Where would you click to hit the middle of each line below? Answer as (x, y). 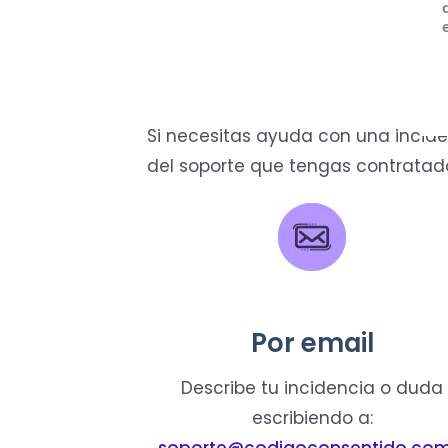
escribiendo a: (312, 418)
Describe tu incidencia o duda (312, 388)
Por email (312, 343)
